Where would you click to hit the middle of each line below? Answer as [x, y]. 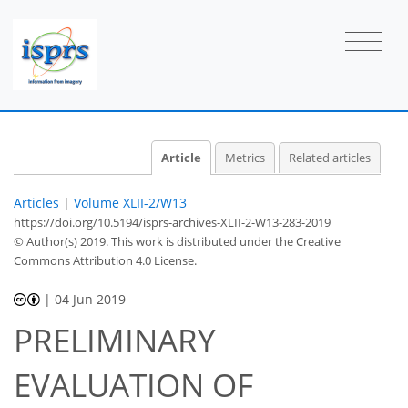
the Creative [308, 241]
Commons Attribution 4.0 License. [105, 260]
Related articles [330, 158]
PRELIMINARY [115, 341]
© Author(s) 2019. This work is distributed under [144, 241]
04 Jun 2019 [91, 299]
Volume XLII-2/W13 [130, 202]
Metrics [245, 158]
